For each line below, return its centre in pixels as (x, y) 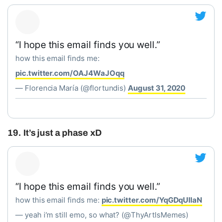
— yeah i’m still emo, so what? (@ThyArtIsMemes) (102, 215)
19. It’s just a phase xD (55, 133)
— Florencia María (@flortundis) (72, 88)
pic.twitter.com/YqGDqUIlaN (152, 200)
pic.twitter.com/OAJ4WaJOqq (70, 73)
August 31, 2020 (157, 88)
